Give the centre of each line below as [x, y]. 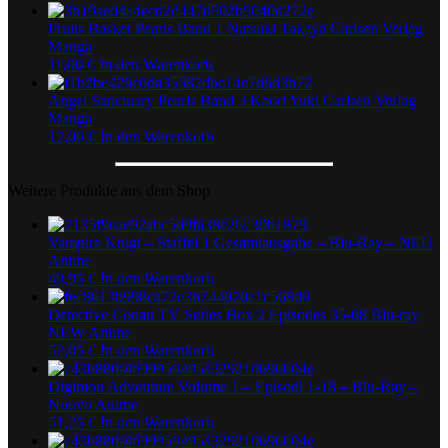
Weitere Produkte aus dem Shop [109, 190]
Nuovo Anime [93, 404]
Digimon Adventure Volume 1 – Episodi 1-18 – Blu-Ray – [233, 386]
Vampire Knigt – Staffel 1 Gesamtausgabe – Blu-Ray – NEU [240, 242]
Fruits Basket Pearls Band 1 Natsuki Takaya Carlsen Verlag [235, 28]
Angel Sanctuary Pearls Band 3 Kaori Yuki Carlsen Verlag [232, 100]
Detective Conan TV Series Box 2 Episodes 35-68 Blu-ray [233, 314]
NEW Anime [89, 332]
